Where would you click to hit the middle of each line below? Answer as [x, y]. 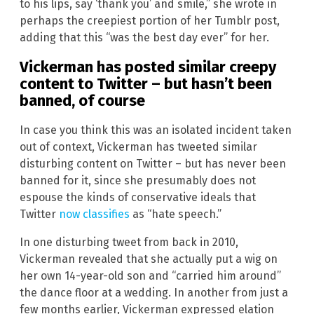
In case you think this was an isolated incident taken [156, 130]
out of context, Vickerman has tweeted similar [138, 147]
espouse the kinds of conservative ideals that [138, 198]
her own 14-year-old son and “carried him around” [150, 276]
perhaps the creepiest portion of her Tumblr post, [150, 20]
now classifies [94, 214]
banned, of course [82, 101]
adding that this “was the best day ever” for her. [144, 37]
